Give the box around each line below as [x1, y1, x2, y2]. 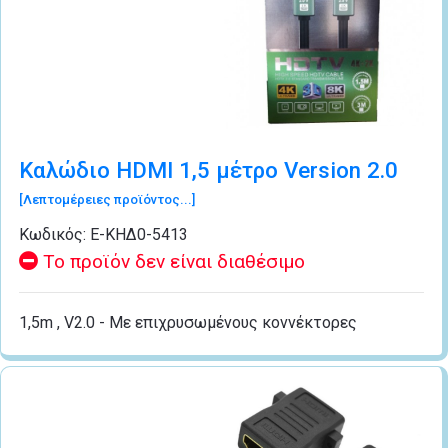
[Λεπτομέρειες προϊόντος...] [19, 192, 195, 208]
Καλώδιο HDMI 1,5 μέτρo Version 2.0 [19, 157, 398, 184]
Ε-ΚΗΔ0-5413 [90, 225, 188, 245]
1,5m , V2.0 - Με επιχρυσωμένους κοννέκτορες [19, 313, 357, 333]
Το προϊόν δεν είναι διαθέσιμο [38, 250, 305, 274]
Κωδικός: [19, 225, 90, 245]
